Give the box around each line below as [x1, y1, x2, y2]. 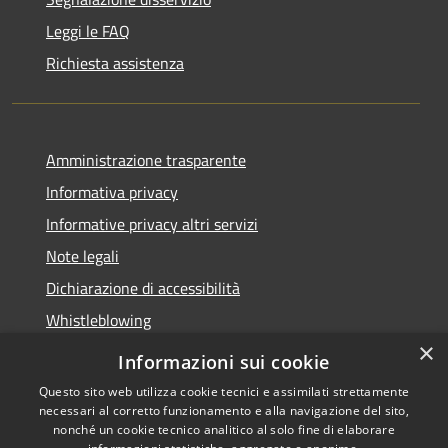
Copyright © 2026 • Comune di [246, 410, 426, 432]
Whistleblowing [46, 308, 151, 333]
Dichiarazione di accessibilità [46, 276, 240, 301]
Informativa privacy [46, 180, 178, 205]
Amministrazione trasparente [46, 148, 246, 173]
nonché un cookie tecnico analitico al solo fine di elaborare [53, 421, 395, 438]
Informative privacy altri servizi [46, 212, 258, 237]
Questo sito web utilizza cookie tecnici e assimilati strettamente [38, 383, 410, 400]
